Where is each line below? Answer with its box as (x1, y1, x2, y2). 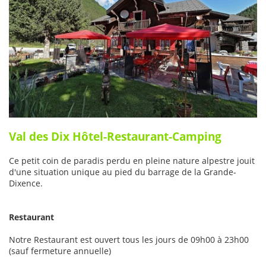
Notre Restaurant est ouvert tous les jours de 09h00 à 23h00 (9, 233, 249, 245)
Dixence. (9, 177, 43, 189)
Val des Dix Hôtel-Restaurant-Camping (9, 128, 221, 144)
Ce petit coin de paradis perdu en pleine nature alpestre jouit (9, 154, 255, 166)
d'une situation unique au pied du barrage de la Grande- (9, 166, 236, 178)
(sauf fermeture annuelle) (9, 245, 111, 256)
